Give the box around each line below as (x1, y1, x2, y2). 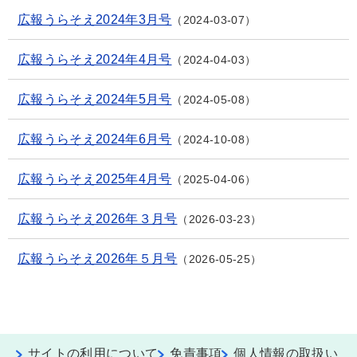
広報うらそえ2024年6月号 (18, 131, 172, 146)
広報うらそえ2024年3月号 (18, 12, 172, 26)
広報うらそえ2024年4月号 (18, 52, 172, 66)
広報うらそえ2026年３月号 (18, 211, 178, 226)
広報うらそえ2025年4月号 (18, 171, 172, 186)
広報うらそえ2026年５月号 (18, 251, 178, 265)
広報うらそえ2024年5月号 (18, 92, 172, 106)
